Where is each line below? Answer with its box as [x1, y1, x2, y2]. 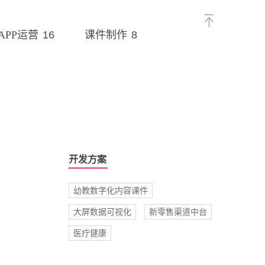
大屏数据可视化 [73, 207, 131, 216]
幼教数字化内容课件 [73, 186, 148, 195]
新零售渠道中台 [149, 207, 207, 216]
